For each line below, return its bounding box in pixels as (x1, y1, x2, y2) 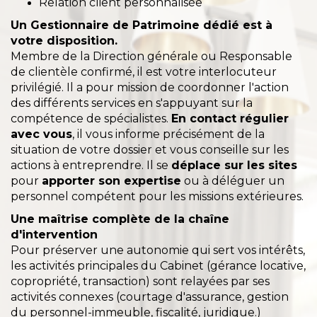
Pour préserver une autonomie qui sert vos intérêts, (11, 243, 305, 257)
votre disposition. (11, 34, 117, 47)
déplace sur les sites (171, 158, 297, 172)
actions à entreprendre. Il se (11, 158, 171, 172)
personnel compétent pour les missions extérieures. (11, 190, 306, 203)
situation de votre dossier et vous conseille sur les (11, 143, 289, 156)
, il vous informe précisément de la (72, 127, 265, 141)
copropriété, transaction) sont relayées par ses (11, 275, 270, 288)
